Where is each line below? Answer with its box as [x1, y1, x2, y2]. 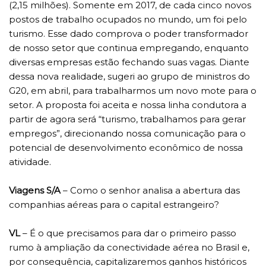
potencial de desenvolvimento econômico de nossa [9, 142, 243, 154]
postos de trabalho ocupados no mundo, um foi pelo [9, 14, 247, 26]
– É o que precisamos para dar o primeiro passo [20, 227, 236, 239]
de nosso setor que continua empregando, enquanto [9, 42, 249, 54]
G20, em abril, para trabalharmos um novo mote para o [9, 85, 256, 97]
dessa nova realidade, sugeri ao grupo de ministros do [9, 71, 250, 83]
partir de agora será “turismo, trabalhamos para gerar [9, 113, 246, 125]
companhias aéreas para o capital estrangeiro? [9, 199, 219, 211]
